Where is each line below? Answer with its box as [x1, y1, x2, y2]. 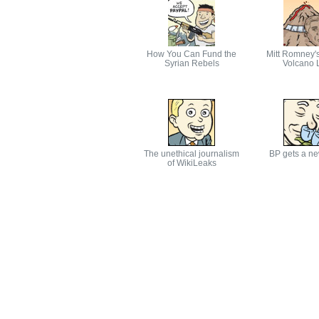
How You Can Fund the [147, 49, 236, 59]
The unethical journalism [144, 149, 239, 159]
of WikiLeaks [167, 158, 216, 168]
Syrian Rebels [164, 58, 219, 68]
